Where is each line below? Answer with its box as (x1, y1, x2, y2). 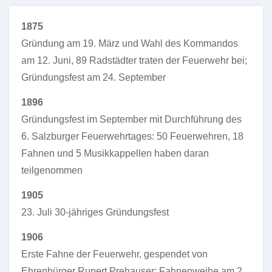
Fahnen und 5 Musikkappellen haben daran (21, 148, 209, 158)
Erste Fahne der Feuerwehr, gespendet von (21, 249, 208, 259)
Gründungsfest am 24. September (21, 72, 166, 83)
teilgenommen (21, 165, 83, 175)
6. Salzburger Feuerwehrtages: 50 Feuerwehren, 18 (21, 131, 243, 141)
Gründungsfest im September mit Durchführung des (21, 114, 242, 124)
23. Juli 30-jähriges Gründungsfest (21, 207, 169, 217)
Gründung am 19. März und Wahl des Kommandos (21, 38, 238, 49)
